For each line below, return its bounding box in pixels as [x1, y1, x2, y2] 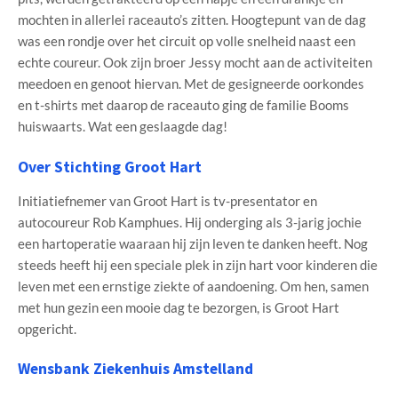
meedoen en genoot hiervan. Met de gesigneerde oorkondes [18, 76, 364, 92]
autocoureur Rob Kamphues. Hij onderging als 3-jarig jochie [18, 213, 362, 230]
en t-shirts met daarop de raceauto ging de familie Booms [18, 97, 349, 114]
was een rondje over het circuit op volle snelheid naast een [18, 33, 355, 50]
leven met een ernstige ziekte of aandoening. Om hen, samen [18, 277, 369, 294]
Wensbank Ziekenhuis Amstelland [18, 359, 253, 379]
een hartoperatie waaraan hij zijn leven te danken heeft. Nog [18, 235, 368, 251]
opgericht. [18, 320, 76, 337]
